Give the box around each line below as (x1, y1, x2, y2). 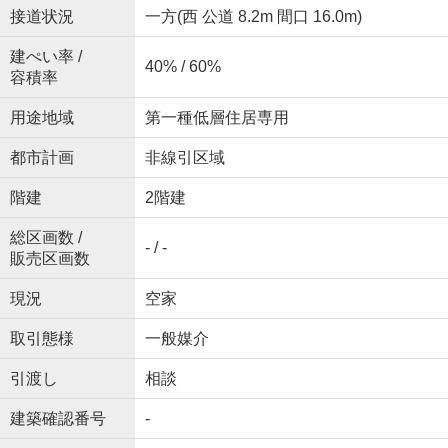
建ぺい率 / (9, 48, 82, 66)
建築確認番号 (9, 410, 106, 428)
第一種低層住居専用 (144, 109, 289, 127)
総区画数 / (9, 229, 82, 247)
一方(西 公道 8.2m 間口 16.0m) (144, 8, 362, 26)
